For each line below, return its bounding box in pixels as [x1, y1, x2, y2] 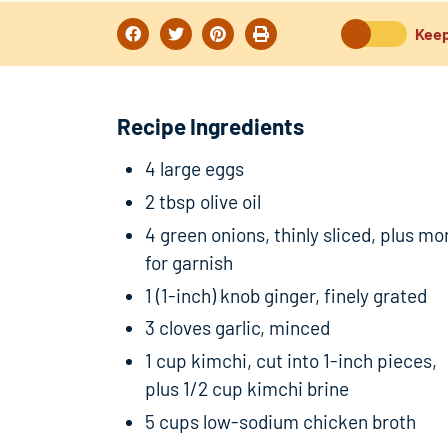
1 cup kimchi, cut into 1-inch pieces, [145, 349, 437, 373]
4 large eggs [145, 157, 244, 181]
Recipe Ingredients [117, 113, 304, 140]
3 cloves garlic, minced [145, 316, 330, 340]
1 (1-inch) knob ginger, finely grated [145, 283, 427, 307]
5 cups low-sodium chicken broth [145, 410, 416, 434]
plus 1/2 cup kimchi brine [145, 377, 349, 401]
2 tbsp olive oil [145, 190, 261, 214]
